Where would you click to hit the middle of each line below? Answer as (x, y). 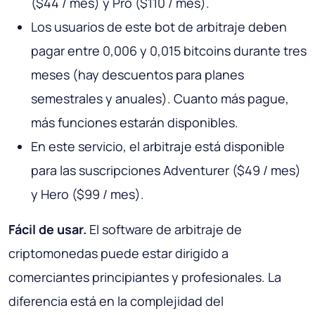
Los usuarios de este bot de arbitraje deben (159, 27)
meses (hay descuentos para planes (137, 75)
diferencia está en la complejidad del (116, 301)
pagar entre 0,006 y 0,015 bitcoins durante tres (169, 51)
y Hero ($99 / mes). (88, 194)
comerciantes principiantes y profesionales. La (145, 277)
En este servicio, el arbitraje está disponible (158, 147)
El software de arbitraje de (164, 230)
